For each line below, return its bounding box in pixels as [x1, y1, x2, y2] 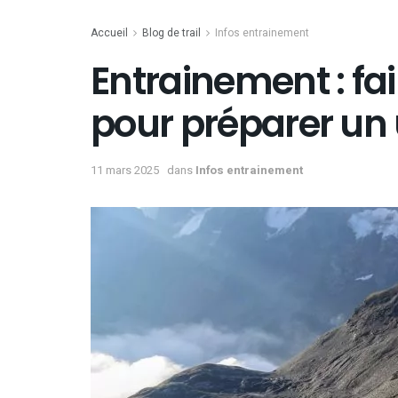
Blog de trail [142, 25, 201, 41]
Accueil [91, 25, 128, 41]
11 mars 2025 [91, 161, 159, 179]
